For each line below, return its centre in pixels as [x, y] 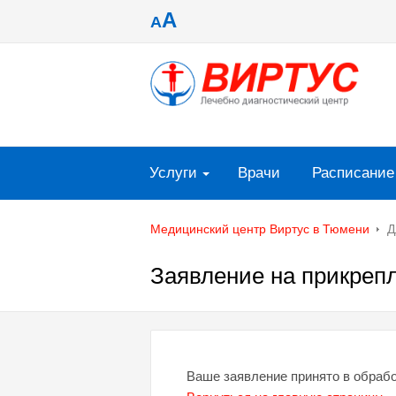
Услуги [173, 173]
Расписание [353, 173]
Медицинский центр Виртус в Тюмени [260, 229]
